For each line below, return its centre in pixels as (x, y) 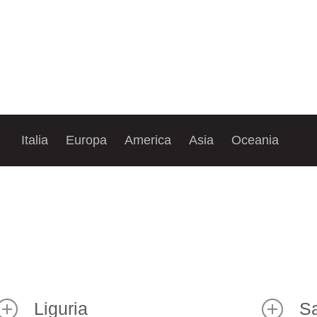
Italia (34, 140)
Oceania (255, 140)
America (148, 140)
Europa (86, 140)
